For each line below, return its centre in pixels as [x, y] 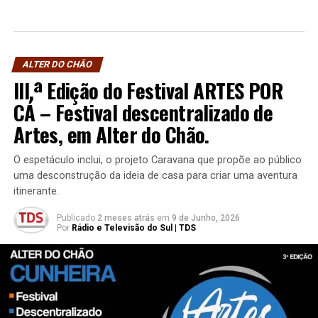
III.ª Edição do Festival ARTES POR [148, 90]
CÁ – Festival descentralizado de [143, 112]
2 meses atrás [126, 218]
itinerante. [36, 191]
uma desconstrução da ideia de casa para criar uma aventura [155, 175]
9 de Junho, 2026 [205, 218]
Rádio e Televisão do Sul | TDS [133, 227]
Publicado [76, 218]
